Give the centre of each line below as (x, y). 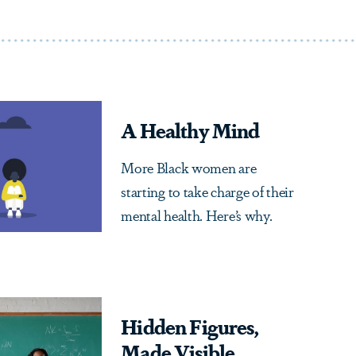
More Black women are (189, 167)
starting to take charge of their (207, 191)
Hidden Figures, (190, 326)
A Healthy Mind (190, 130)
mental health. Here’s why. (197, 215)
